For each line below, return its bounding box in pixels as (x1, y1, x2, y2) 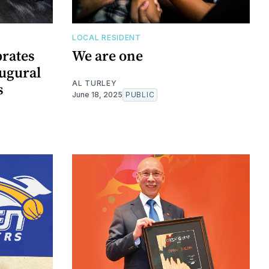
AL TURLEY (72, 78, 117, 88)
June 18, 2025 (72, 89, 122, 99)
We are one (72, 45, 143, 65)
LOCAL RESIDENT (72, 32, 141, 42)
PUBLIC (125, 89, 155, 99)
